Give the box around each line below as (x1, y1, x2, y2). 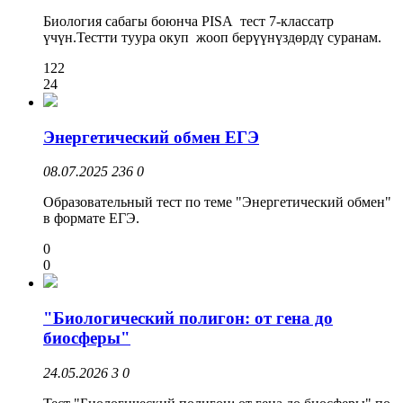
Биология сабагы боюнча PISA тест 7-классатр (43, 13, 334, 29)
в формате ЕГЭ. (43, 210, 139, 227)
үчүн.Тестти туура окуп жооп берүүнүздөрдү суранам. (43, 29, 381, 45)
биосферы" (43, 327, 130, 347)
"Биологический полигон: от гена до (43, 308, 333, 327)
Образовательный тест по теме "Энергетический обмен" (43, 194, 391, 210)
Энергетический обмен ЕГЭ (43, 127, 259, 147)
